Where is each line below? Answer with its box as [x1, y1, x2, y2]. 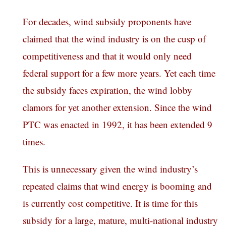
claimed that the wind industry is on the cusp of [23, 32, 206, 45]
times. [23, 135, 45, 148]
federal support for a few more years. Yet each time [23, 67, 215, 80]
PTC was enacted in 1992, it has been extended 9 [23, 118, 212, 131]
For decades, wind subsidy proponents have [23, 15, 191, 28]
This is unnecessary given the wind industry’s [23, 162, 198, 176]
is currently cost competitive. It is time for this [23, 197, 198, 210]
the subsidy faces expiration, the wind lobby [23, 84, 192, 97]
